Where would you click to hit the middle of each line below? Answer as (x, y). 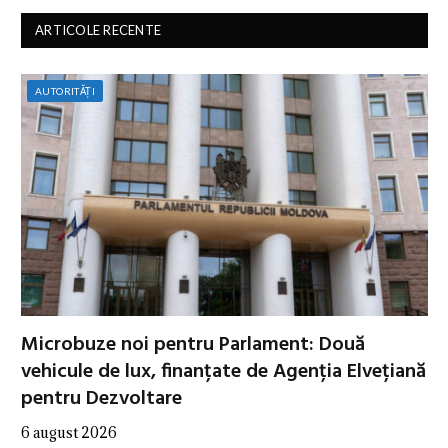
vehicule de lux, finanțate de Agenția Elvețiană (223, 371)
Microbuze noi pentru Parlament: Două (193, 344)
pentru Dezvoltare (101, 398)
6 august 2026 (69, 432)
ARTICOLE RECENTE (98, 29)
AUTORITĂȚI (65, 90)
